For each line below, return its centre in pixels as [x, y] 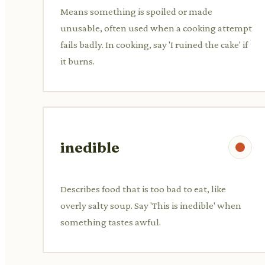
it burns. [77, 61]
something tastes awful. [111, 222]
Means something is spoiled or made [136, 11]
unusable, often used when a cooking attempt [156, 28]
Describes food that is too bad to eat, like [143, 189]
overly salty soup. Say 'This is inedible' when [151, 205]
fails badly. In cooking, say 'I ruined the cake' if [154, 44]
